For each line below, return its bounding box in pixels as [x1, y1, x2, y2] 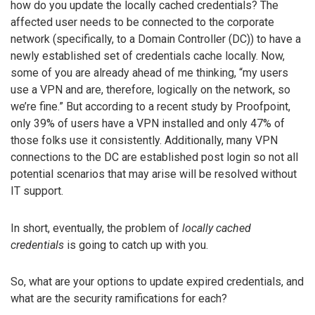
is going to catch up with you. [64, 238, 208, 252]
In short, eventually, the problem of [11, 221, 182, 235]
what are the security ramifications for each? [11, 292, 227, 306]
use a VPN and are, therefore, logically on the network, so [11, 82, 290, 96]
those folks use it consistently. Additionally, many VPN [11, 133, 278, 147]
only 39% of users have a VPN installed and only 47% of [11, 116, 285, 130]
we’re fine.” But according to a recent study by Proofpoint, [11, 99, 290, 113]
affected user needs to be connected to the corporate [11, 15, 274, 29]
